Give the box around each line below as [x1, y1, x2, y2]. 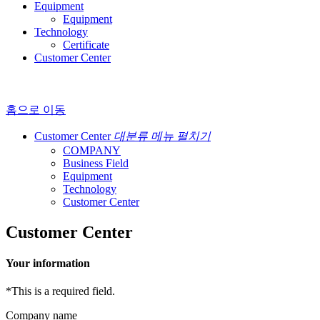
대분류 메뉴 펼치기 [114, 129, 211, 142]
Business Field [63, 156, 129, 169]
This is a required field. [11, 285, 115, 298]
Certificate [63, 38, 109, 51]
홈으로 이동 [6, 103, 66, 116]
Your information [6, 256, 90, 269]
